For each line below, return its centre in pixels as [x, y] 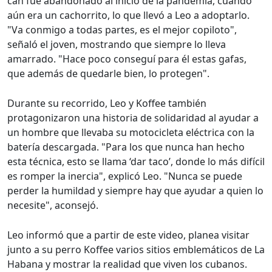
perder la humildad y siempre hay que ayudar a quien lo [135, 191]
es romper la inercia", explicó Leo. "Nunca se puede [125, 176]
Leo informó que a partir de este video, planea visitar [128, 235]
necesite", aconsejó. [53, 205]
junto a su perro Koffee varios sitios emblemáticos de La [136, 250]
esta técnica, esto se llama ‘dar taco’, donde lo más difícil [136, 161]
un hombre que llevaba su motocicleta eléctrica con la [131, 132]
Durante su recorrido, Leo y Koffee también [107, 103]
